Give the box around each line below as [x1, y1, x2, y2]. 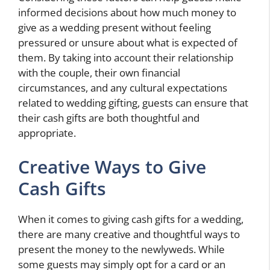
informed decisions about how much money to [18, 5, 236, 20]
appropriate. [18, 126, 76, 140]
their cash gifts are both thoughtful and [18, 111, 199, 125]
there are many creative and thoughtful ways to [18, 227, 240, 241]
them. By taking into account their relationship [18, 51, 233, 65]
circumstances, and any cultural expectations [18, 81, 227, 95]
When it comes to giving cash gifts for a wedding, [18, 212, 243, 226]
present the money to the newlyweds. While [18, 242, 225, 256]
